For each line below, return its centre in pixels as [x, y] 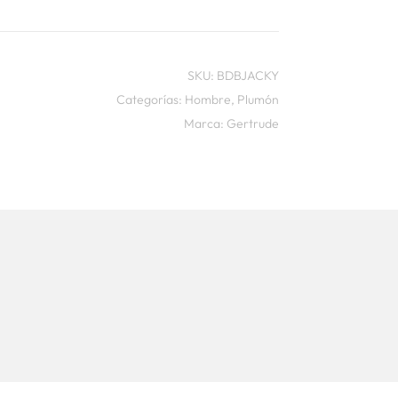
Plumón [258, 100]
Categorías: [150, 100]
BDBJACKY [247, 76]
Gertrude [252, 124]
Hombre [207, 100]
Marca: [205, 124]
